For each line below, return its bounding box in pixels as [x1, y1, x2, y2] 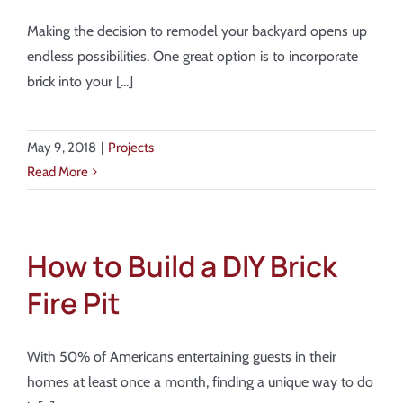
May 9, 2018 [27, 139, 96, 156]
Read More [27, 164, 88, 180]
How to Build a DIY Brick [27, 246, 337, 286]
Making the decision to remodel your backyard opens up [27, 22, 367, 40]
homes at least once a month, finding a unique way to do [27, 373, 373, 390]
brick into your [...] [27, 73, 133, 90]
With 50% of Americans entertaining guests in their [27, 348, 336, 365]
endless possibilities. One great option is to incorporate [27, 48, 358, 65]
